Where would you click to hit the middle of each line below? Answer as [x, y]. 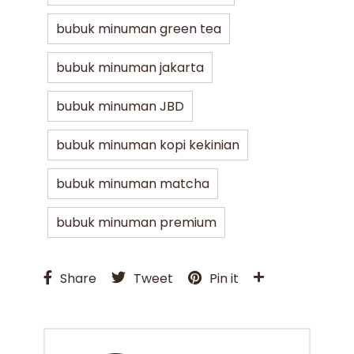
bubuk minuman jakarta [130, 68]
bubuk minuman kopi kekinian [148, 145]
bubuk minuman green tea [139, 29]
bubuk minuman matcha [133, 184]
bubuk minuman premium [137, 223]
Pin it [224, 279]
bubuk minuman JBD [121, 107]
